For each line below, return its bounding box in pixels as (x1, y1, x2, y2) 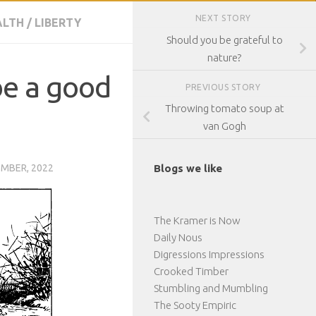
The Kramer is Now (154, 214, 241, 227)
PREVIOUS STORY (186, 82, 263, 92)
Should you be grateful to (166, 33, 283, 46)
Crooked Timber (154, 265, 229, 278)
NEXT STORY (195, 13, 254, 23)
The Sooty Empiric (154, 299, 236, 312)
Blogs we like (154, 162, 222, 175)
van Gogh (202, 120, 246, 133)
